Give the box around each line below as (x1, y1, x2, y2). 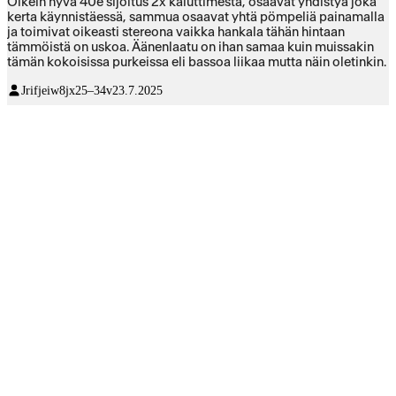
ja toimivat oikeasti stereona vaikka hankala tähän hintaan (7, 25, 345, 39)
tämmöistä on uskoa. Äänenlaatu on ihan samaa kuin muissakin (7, 40, 374, 54)
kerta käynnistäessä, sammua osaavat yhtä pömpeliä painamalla (7, 10, 385, 24)
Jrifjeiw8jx (21, 83, 75, 97)
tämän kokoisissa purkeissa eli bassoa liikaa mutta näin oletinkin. (7, 55, 386, 69)
